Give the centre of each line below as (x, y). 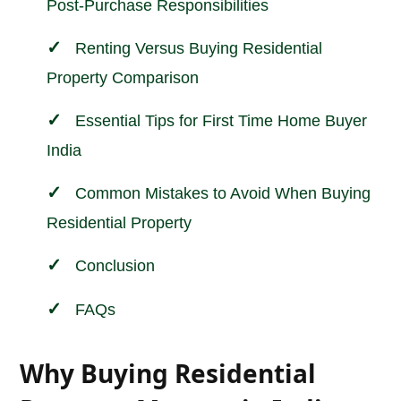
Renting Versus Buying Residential (199, 49)
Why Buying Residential (168, 374)
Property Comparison (123, 78)
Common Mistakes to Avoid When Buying (223, 194)
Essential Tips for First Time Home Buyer (222, 121)
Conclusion (115, 266)
